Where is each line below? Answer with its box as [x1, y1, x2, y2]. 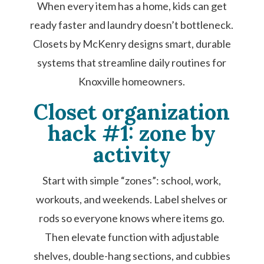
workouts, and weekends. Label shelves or [36, 193, 228, 206]
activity [93, 141, 171, 168]
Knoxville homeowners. [78, 75, 186, 88]
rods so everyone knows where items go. [39, 212, 225, 225]
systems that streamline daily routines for [37, 56, 227, 69]
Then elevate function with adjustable [44, 230, 219, 243]
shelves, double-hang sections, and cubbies [33, 249, 230, 262]
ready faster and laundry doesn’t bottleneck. [30, 18, 234, 31]
